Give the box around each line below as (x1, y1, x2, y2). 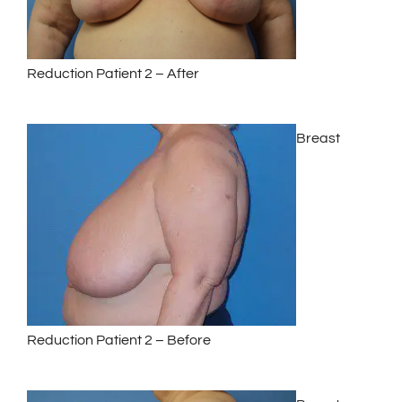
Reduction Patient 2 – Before (27, 332, 211, 347)
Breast (296, 130, 340, 145)
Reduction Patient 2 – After (27, 66, 199, 81)
